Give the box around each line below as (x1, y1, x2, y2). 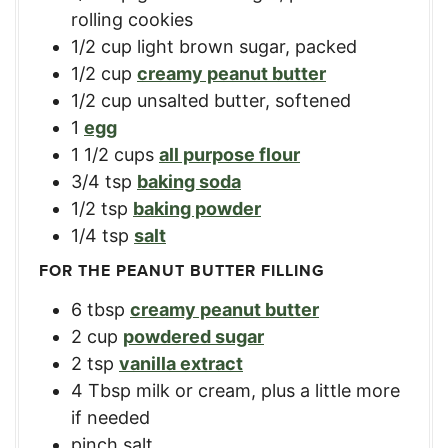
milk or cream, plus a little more (136, 380, 400, 402)
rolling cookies (71, 8, 193, 30)
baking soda (137, 170, 241, 192)
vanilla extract (119, 353, 243, 375)
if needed (71, 407, 150, 429)
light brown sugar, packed (137, 35, 357, 57)
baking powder (133, 197, 261, 219)
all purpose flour (159, 143, 300, 165)
